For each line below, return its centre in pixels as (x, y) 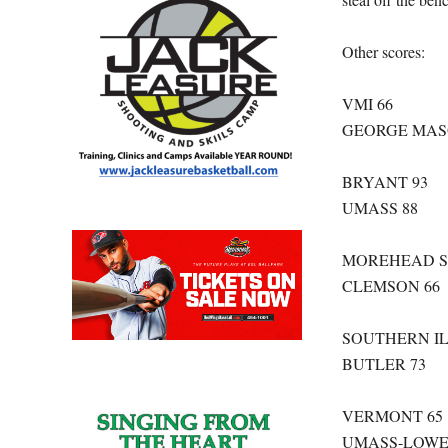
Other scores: (383, 51)
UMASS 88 (380, 207)
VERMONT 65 (392, 415)
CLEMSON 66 (391, 285)
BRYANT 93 (385, 181)
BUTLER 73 (384, 363)
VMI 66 (367, 103)
